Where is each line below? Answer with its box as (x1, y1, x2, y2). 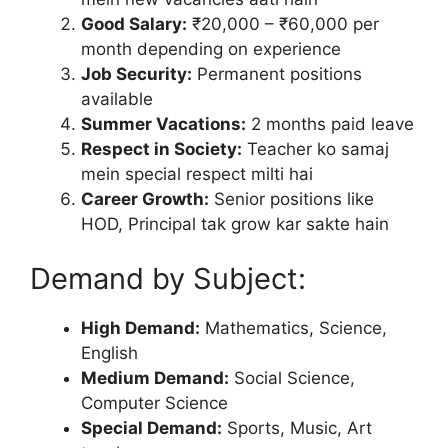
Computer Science (81, 393, 228, 413)
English (81, 343, 138, 363)
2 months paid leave (246, 113, 414, 134)
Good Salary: (81, 13, 187, 34)
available (81, 88, 153, 109)
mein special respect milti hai (81, 163, 313, 184)
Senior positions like (209, 188, 374, 209)
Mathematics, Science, (200, 318, 387, 338)
